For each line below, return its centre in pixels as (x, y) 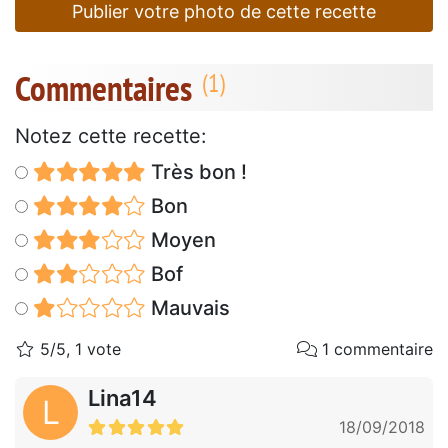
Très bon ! (196, 172)
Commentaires (103, 88)
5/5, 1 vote (78, 349)
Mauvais (187, 308)
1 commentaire (375, 349)
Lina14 (122, 398)
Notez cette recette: (111, 136)
